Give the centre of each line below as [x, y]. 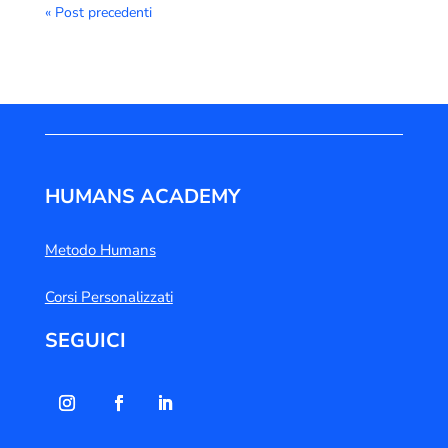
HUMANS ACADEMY [142, 197]
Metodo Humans [100, 250]
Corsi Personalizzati [108, 297]
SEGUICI [85, 341]
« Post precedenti [98, 13]
